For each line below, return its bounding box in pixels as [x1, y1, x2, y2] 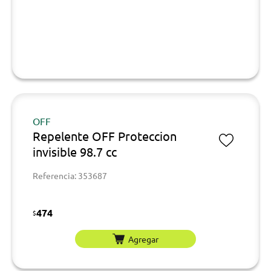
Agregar [128, 233, 158, 244]
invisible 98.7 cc [33, 144, 117, 159]
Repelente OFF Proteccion [33, 128, 177, 143]
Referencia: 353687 [33, 170, 107, 181]
